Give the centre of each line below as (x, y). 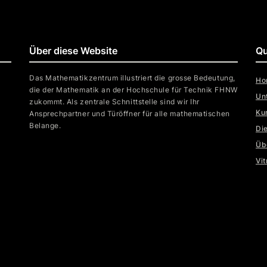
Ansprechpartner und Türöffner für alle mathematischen (129, 114)
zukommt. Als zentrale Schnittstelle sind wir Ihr (114, 102)
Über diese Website (73, 51)
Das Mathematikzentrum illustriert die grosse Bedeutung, (132, 78)
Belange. (45, 125)
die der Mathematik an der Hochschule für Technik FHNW (133, 90)
